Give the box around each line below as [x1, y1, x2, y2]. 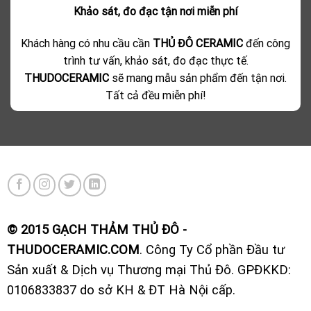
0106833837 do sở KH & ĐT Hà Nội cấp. [6, 282, 235, 297]
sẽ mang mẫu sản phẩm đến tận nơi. [109, 72, 287, 85]
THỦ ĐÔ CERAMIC [153, 37, 246, 51]
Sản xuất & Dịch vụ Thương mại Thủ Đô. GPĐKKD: [6, 262, 291, 277]
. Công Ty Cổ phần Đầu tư [139, 242, 285, 257]
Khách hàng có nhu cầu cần [21, 37, 153, 51]
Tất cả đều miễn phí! [105, 89, 206, 103]
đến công [246, 37, 290, 51]
